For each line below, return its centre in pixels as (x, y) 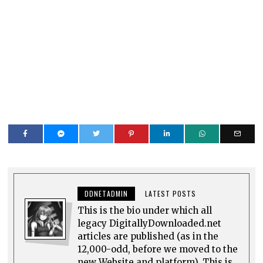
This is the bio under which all (145, 211)
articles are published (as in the (148, 237)
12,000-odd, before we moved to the (158, 249)
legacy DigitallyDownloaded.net (150, 224)
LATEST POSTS (171, 194)
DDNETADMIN (107, 194)
